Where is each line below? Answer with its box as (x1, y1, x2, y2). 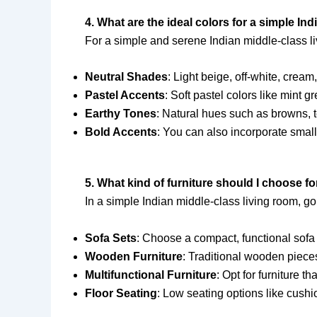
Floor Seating (85, 287, 157, 299)
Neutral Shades (85, 71, 168, 83)
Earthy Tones (85, 108, 156, 120)
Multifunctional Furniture (85, 268, 217, 281)
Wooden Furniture (85, 250, 183, 263)
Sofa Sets (85, 231, 137, 244)
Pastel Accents (85, 89, 165, 102)
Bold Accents (85, 126, 157, 139)
